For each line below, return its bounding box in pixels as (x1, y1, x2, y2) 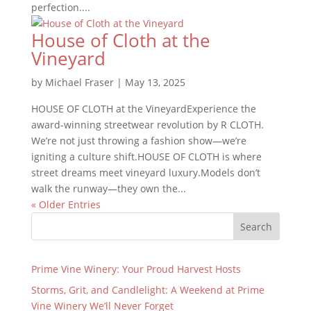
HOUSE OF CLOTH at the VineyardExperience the (31, 102, 256, 115)
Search (240, 219, 273, 233)
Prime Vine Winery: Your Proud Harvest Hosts (31, 262, 241, 276)
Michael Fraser (44, 76, 114, 89)
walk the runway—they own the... (31, 182, 186, 195)
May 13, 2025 (124, 76, 185, 89)
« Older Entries (31, 198, 101, 211)
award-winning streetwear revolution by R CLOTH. (31, 118, 264, 131)
